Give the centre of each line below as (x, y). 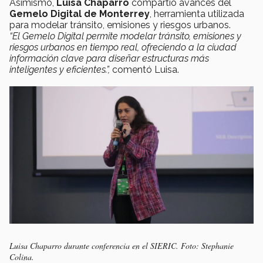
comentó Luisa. (148, 69)
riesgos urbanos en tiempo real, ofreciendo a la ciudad (123, 47)
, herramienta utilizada (197, 14)
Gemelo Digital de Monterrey (80, 14)
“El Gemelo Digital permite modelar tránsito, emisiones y (125, 36)
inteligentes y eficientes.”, (61, 69)
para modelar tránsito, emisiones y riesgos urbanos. (122, 25)
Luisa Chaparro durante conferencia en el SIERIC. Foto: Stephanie (122, 245)
